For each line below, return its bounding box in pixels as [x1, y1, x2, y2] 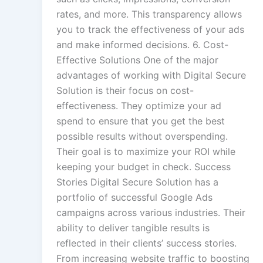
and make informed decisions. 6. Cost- [56, 39, 228, 51]
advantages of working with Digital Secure [56, 69, 246, 82]
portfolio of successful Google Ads [56, 191, 213, 204]
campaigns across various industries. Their [56, 207, 245, 219]
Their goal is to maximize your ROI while [56, 146, 235, 158]
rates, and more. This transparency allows [56, 8, 242, 21]
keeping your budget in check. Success [56, 161, 231, 173]
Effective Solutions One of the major [56, 54, 218, 66]
